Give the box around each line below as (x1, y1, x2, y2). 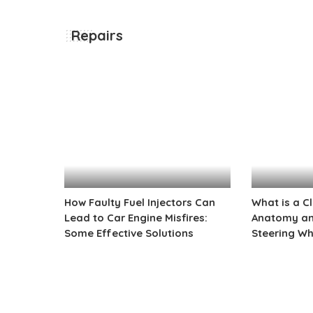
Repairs (71, 27, 123, 45)
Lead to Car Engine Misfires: (64, 211, 208, 225)
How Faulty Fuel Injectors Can (64, 196, 215, 210)
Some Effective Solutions (64, 226, 194, 240)
